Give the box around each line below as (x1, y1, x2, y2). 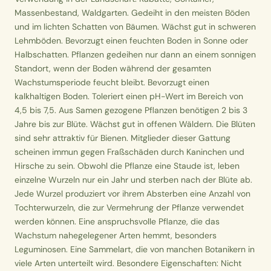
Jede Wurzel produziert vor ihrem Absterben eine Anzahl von (15, 188, 250, 199)
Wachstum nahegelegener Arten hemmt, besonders (15, 229, 217, 241)
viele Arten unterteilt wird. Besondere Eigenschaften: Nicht (15, 257, 241, 269)
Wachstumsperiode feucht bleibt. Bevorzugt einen (15, 76, 209, 88)
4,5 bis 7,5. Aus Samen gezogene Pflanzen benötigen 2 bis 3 (15, 104, 247, 116)
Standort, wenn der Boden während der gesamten (15, 62, 211, 74)
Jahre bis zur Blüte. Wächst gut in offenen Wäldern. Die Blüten (15, 118, 255, 129)
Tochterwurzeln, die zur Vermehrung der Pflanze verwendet (15, 201, 244, 213)
